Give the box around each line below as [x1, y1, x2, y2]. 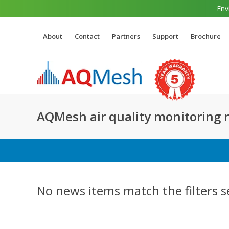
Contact [75, 32, 100, 41]
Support [152, 32, 178, 41]
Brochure [191, 32, 221, 41]
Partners [112, 32, 140, 41]
